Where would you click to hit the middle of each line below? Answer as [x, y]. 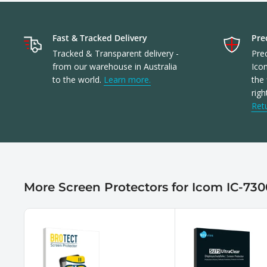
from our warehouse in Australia [115, 67]
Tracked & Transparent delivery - [116, 54]
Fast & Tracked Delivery [100, 38]
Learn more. [127, 80]
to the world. [78, 80]
